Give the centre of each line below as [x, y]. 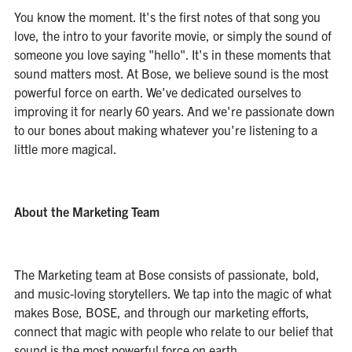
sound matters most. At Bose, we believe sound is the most [171, 73]
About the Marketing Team [86, 211]
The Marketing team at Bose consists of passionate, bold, [167, 274]
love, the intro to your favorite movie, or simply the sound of [172, 35]
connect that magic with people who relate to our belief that [173, 331]
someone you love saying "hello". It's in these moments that [172, 54]
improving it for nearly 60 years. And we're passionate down [174, 111]
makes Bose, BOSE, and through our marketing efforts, [161, 312]
